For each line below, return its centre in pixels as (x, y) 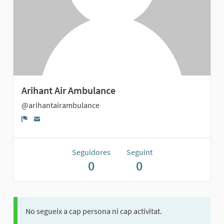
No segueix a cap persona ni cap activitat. (94, 211)
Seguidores (91, 152)
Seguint (139, 152)
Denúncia (44, 128)
